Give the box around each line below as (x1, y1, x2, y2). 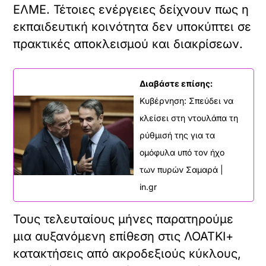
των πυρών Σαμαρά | (140, 164, 223, 175)
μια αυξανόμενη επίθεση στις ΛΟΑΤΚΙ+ (13, 229, 234, 244)
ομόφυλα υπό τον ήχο (140, 147, 224, 158)
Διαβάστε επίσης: (140, 78, 213, 89)
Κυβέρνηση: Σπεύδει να (140, 96, 233, 106)
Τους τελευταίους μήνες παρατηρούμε (13, 212, 234, 227)
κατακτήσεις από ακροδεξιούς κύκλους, (13, 246, 242, 261)
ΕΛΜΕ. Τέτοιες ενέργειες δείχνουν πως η (13, 2, 249, 17)
